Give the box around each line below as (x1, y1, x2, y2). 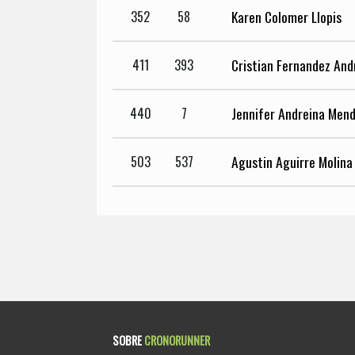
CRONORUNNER (144, 331, 210, 349)
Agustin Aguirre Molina (231, 151, 353, 173)
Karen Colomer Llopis (231, 6, 342, 28)
